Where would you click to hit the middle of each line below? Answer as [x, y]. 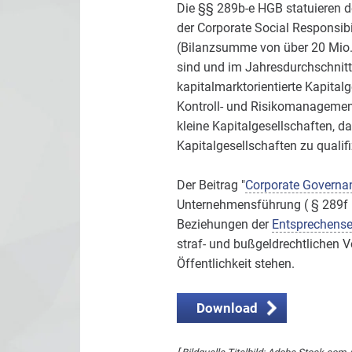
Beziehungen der [224, 225]
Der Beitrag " [211, 185]
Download [227, 308]
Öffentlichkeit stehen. [237, 264]
